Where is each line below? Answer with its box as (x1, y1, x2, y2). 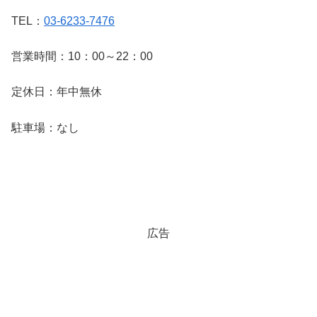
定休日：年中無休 (11, 86, 102, 98)
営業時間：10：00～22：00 (11, 50, 153, 62)
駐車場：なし (11, 121, 79, 134)
